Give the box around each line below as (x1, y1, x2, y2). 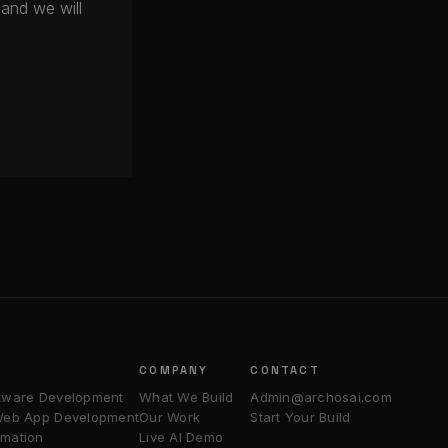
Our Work (139, 409, 201, 425)
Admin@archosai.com (250, 389, 392, 405)
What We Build (139, 389, 234, 405)
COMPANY (139, 363, 209, 377)
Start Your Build (250, 409, 351, 425)
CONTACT (250, 363, 320, 377)
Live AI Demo (139, 429, 224, 445)
